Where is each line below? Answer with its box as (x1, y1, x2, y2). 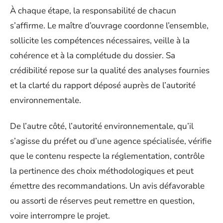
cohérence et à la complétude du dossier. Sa (10, 49, 175, 61)
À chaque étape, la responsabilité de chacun (10, 4, 176, 16)
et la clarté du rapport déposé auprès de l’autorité (10, 79, 196, 91)
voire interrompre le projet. (10, 210, 110, 222)
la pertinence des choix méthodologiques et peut (10, 165, 194, 177)
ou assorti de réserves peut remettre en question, (10, 195, 195, 207)
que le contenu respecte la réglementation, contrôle (10, 150, 205, 162)
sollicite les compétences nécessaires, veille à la (10, 34, 190, 46)
